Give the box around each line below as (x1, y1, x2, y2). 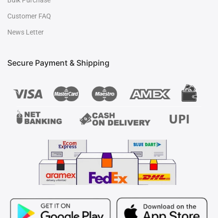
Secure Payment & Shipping (7, 58, 109, 68)
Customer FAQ (7, 12, 51, 20)
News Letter (7, 28, 44, 36)
